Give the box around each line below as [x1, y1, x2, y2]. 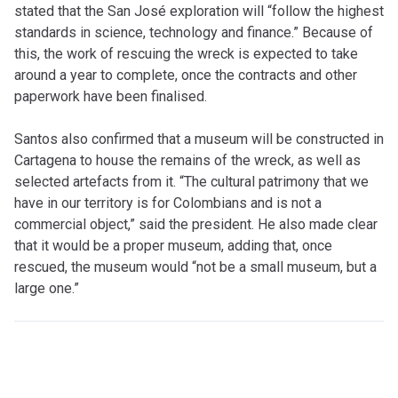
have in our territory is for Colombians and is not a [14, 194, 322, 211]
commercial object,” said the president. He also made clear [14, 215, 378, 233]
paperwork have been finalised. [14, 87, 207, 105]
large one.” [14, 279, 79, 297]
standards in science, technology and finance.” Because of [14, 23, 373, 41]
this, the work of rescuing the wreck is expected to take [14, 44, 358, 62]
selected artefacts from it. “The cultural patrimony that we [14, 172, 369, 190]
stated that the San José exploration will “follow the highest [14, 2, 384, 20]
